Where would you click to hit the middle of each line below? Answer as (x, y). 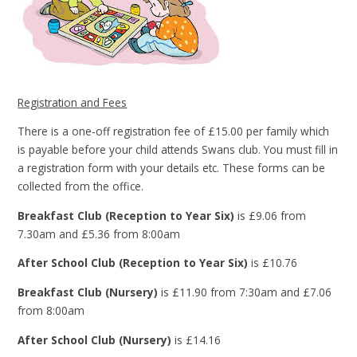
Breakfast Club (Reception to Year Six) (126, 215)
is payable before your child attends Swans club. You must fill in (178, 150)
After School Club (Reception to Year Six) (133, 263)
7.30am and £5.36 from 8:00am (99, 233)
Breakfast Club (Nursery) (88, 292)
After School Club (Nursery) (95, 339)
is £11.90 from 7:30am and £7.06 (245, 292)
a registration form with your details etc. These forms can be (172, 168)
